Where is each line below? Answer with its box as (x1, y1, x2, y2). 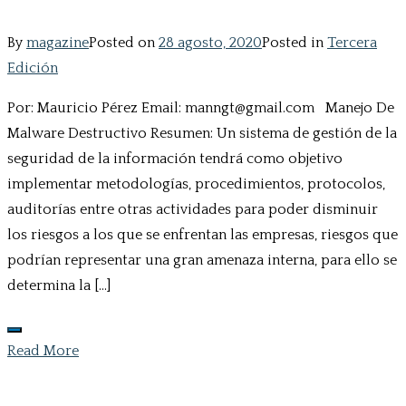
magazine (26, 34, 89, 52)
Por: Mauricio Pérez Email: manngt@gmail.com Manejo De (7, 100, 394, 117)
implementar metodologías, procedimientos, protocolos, (7, 176, 385, 193)
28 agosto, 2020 (159, 34, 262, 52)
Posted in (262, 34, 327, 52)
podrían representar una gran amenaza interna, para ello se (7, 252, 397, 269)
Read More (7, 343, 79, 360)
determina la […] (7, 277, 111, 295)
